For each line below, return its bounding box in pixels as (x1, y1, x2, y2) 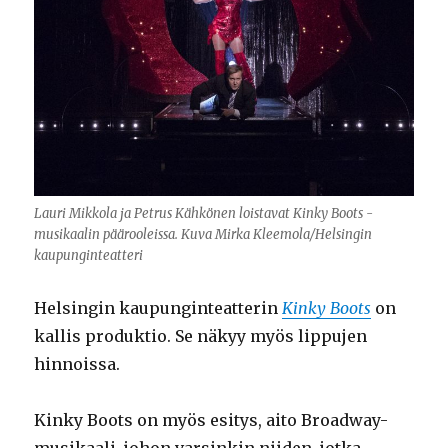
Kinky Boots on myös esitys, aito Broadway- (34, 409, 389, 430)
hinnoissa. (34, 353, 121, 374)
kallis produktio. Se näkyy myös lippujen (34, 325, 368, 346)
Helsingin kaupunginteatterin (34, 297, 283, 318)
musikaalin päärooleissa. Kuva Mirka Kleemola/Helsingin (34, 225, 373, 243)
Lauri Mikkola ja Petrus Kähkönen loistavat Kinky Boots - (34, 204, 374, 222)
